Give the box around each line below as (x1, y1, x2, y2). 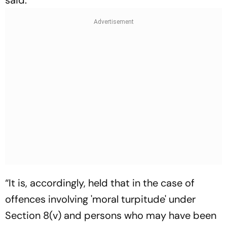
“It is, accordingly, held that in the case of (5, 176, 195, 190)
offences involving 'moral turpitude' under (5, 192, 196, 206)
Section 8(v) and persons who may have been (5, 208, 216, 222)
